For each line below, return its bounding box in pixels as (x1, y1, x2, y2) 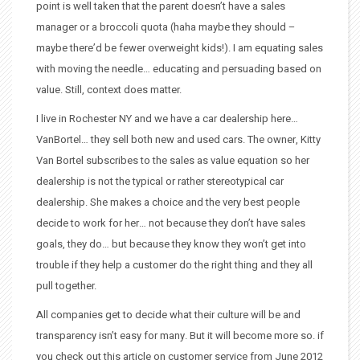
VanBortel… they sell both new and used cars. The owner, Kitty (36, 132, 321, 147)
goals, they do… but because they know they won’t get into (36, 236, 306, 252)
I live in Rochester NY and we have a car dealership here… (36, 111, 298, 126)
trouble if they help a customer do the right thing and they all (36, 257, 313, 272)
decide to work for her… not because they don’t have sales (36, 215, 305, 231)
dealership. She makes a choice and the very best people (36, 194, 300, 210)
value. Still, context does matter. (36, 82, 182, 97)
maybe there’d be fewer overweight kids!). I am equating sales (36, 40, 323, 55)
